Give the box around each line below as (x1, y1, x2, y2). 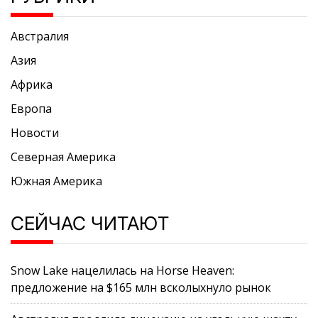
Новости (11, 125, 59, 141)
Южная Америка (11, 173, 102, 190)
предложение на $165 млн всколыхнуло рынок (11, 280, 271, 296)
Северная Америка (11, 149, 116, 165)
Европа (11, 101, 52, 117)
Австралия (11, 28, 69, 45)
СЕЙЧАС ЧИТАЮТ (11, 212, 169, 235)
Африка (11, 77, 53, 93)
